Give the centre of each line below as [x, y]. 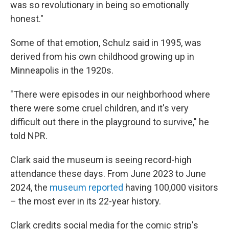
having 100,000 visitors [171, 187]
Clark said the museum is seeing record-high [101, 160]
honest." [27, 19]
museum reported [86, 187]
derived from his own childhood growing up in [102, 56]
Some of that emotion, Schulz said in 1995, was [106, 43]
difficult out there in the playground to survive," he [110, 122]
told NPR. [29, 136]
